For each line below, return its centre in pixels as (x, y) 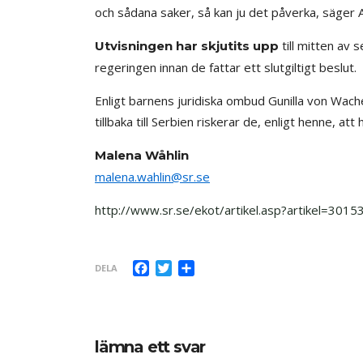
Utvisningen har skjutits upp (187, 45)
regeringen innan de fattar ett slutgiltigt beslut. (226, 67)
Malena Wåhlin (142, 155)
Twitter (194, 266)
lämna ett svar (150, 346)
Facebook (178, 266)
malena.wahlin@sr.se (152, 176)
